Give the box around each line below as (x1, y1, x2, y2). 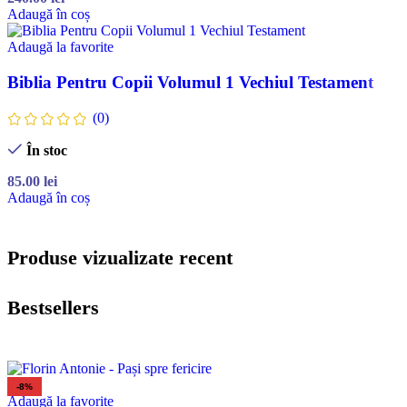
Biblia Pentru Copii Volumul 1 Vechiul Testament (7, 72, 373, 92)
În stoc (25, 142, 67, 158)
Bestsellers (7, 296, 99, 320)
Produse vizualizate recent (7, 246, 233, 270)
